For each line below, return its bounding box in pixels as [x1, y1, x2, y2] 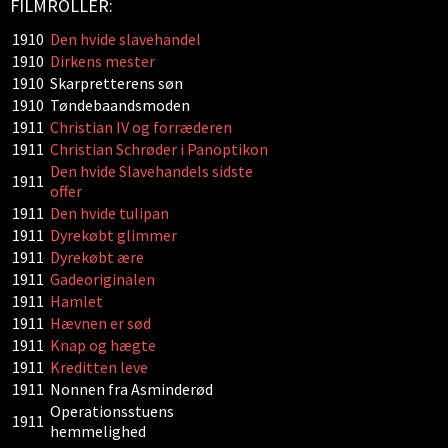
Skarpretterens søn [50, 73, 183, 93]
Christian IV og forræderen [50, 117, 232, 137]
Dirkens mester [50, 51, 155, 71]
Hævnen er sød [50, 313, 151, 333]
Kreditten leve [50, 357, 148, 377]
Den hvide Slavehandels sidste [50, 161, 253, 181]
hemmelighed [50, 421, 146, 441]
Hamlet [50, 291, 103, 311]
